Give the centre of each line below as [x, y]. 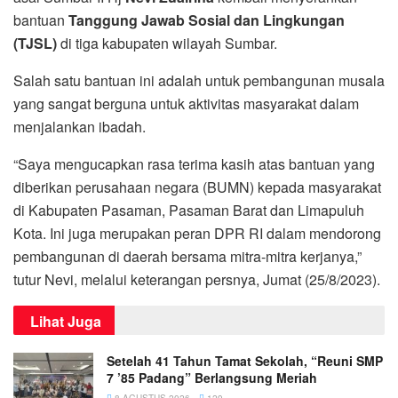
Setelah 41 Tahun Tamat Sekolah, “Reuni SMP [245, 360]
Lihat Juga [66, 321]
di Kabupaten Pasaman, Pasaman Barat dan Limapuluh [189, 210]
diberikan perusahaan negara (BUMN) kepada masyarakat [197, 187]
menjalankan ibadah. [80, 126]
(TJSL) [35, 43]
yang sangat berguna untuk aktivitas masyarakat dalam [186, 103]
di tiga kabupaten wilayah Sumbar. [167, 43]
